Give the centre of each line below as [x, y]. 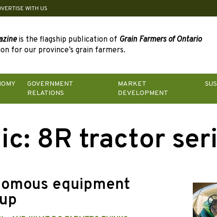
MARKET [132, 84]
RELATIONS [45, 93]
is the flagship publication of [68, 40]
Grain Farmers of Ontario [160, 40]
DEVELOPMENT [143, 93]
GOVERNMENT [50, 84]
